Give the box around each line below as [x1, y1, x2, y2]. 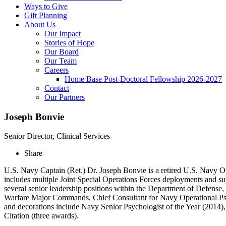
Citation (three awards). [4, 211, 81, 220]
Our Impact [44, 29, 81, 38]
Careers [44, 65, 69, 74]
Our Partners [44, 92, 85, 101]
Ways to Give [24, 2, 68, 11]
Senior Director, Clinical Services [4, 132, 110, 141]
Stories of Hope [44, 38, 94, 47]
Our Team [44, 56, 77, 65]
